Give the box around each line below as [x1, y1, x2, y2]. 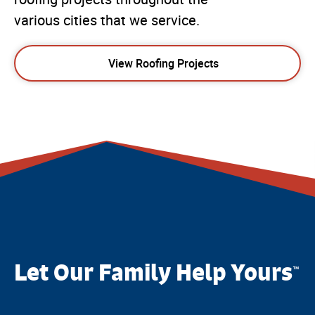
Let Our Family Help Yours [14, 258, 292, 287]
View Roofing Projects [108, 56, 219, 72]
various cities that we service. [14, 12, 200, 30]
